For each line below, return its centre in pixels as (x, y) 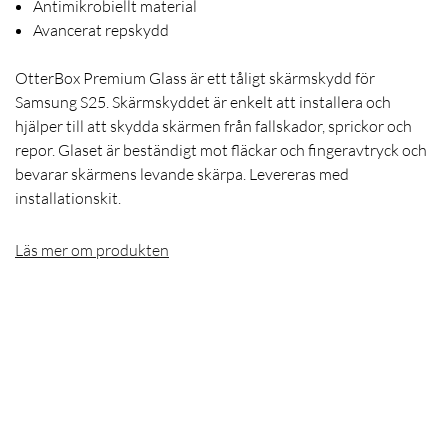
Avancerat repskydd (101, 30)
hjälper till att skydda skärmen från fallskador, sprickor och (213, 126)
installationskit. (68, 198)
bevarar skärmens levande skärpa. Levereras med (182, 174)
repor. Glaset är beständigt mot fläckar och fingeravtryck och (221, 150)
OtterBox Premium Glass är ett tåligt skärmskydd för (195, 78)
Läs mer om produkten (92, 250)
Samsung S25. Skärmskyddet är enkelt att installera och (203, 102)
